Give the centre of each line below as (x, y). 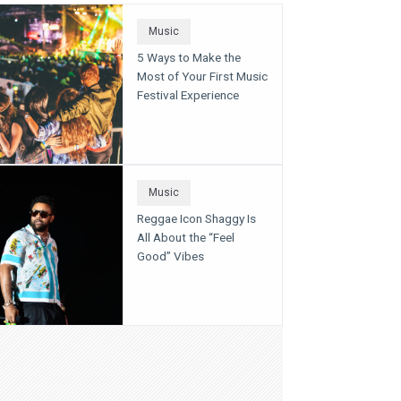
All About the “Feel (186, 238)
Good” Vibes (171, 256)
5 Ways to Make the (189, 58)
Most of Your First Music (202, 77)
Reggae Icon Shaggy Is (196, 219)
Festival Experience (188, 95)
